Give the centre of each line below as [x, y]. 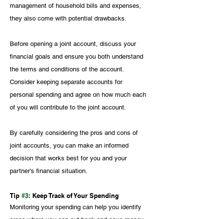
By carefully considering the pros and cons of [75, 132]
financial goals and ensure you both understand [77, 56]
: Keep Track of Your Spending [74, 195]
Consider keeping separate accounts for [67, 82]
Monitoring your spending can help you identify [77, 207]
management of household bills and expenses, [77, 5]
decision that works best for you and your [69, 158]
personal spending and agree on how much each [79, 94]
